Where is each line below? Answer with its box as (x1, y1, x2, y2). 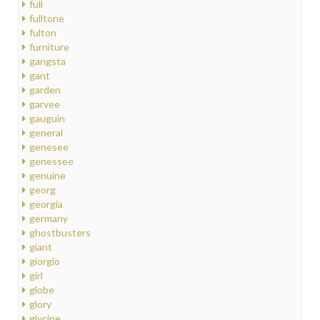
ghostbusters (29, 226, 91, 239)
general (29, 126, 63, 139)
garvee (29, 98, 60, 111)
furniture (29, 41, 69, 54)
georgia (29, 198, 63, 211)
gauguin (29, 112, 65, 125)
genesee (29, 141, 69, 154)
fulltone (29, 12, 64, 25)
